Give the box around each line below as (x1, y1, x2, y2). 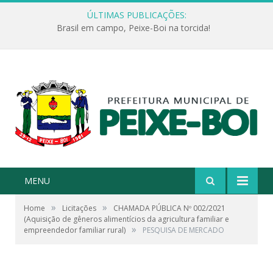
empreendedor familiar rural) (24, 225, 126, 236)
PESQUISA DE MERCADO (143, 225, 224, 236)
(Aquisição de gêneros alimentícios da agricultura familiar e (24, 214, 229, 225)
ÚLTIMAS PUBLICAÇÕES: (87, 9, 186, 21)
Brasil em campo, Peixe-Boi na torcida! (57, 22, 210, 34)
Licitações (62, 203, 96, 214)
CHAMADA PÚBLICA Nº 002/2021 (113, 203, 225, 214)
